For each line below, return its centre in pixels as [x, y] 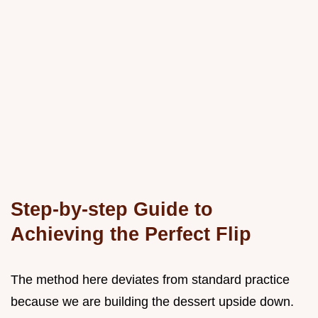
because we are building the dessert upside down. [152, 301]
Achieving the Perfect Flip [131, 234]
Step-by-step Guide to [112, 209]
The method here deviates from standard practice [150, 279]
